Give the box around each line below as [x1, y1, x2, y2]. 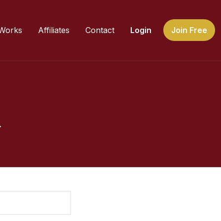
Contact [85, 25, 114, 36]
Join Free [171, 25, 207, 36]
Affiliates [38, 25, 70, 36]
